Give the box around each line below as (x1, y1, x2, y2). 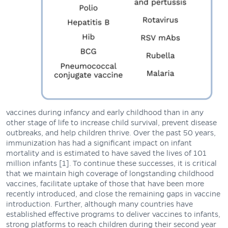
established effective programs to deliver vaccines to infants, (6, 210, 220, 218)
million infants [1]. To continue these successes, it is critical (6, 159, 217, 167)
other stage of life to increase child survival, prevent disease (6, 118, 217, 127)
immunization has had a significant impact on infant (6, 138, 192, 147)
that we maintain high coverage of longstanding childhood (6, 169, 214, 178)
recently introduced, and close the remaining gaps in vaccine (6, 189, 220, 198)
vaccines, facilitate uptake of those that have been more (6, 179, 204, 188)
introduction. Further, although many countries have (6, 199, 193, 208)
